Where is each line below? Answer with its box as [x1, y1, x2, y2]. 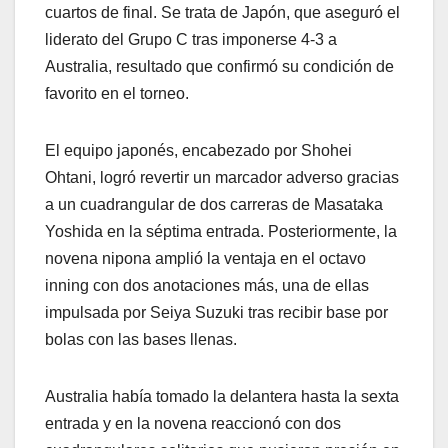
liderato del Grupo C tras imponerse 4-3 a [45, 31, 337, 49]
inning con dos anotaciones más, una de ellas [45, 277, 369, 295]
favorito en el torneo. [45, 85, 189, 103]
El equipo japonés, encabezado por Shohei [45, 142, 352, 160]
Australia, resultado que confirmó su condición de [45, 58, 394, 76]
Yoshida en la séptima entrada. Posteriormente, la [45, 223, 397, 241]
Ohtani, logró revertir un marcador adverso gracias [45, 169, 399, 187]
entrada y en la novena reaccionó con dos [45, 415, 341, 433]
